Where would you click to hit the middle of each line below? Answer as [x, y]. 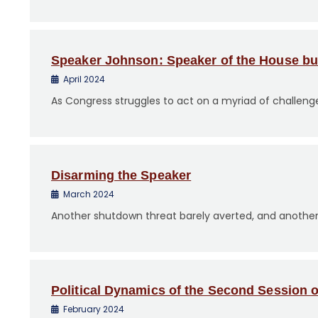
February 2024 [94, 309]
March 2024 [89, 194]
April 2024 [84, 79]
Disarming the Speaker [121, 175]
